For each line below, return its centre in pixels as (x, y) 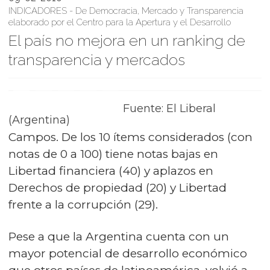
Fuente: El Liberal (169, 108)
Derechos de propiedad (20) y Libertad (118, 188)
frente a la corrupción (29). (83, 205)
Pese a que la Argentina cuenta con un (119, 237)
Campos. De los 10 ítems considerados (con (130, 137)
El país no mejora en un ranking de (127, 40)
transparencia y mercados (97, 60)
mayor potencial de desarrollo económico (128, 253)
